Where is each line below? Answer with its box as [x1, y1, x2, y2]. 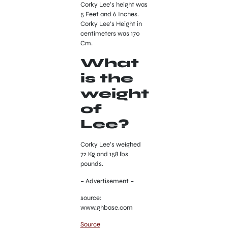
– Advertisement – [80, 177, 134, 185]
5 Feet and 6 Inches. [80, 10, 139, 18]
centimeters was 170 [80, 29, 140, 38]
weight [80, 86, 149, 102]
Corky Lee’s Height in [80, 19, 142, 28]
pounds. [80, 160, 103, 168]
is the [80, 71, 133, 87]
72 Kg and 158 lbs [80, 150, 128, 159]
